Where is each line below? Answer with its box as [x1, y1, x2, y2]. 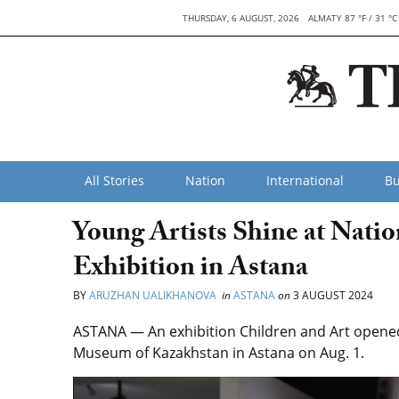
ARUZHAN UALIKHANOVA [89, 288, 219, 303]
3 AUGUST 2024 [290, 288, 373, 303]
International [266, 172, 344, 189]
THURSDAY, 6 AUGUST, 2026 [183, 12, 300, 24]
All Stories [85, 172, 144, 189]
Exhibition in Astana [73, 248, 308, 293]
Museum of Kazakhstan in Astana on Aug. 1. [73, 343, 368, 362]
